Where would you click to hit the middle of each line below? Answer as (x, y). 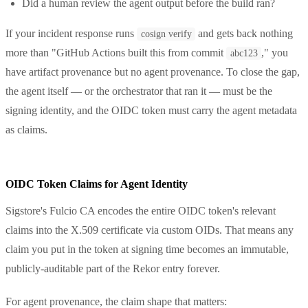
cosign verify (166, 34)
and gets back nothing (244, 33)
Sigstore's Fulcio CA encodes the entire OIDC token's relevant (141, 210)
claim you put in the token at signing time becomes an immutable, (147, 249)
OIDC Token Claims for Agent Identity (97, 184)
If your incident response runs (71, 33)
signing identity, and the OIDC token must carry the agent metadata (151, 110)
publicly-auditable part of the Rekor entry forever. (113, 268)
